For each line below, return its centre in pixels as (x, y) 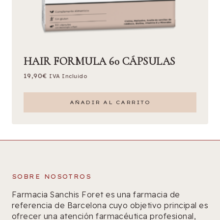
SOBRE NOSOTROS (52, 177)
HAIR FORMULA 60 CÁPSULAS (99, 61)
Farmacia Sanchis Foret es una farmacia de (96, 194)
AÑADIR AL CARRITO (110, 102)
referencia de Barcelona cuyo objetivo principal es (110, 205)
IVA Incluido (68, 76)
